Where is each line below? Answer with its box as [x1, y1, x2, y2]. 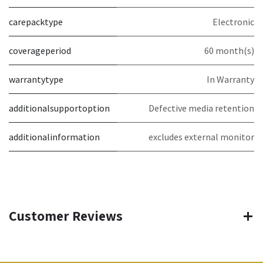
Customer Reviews [9, 207, 123, 225]
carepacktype [9, 16, 63, 28]
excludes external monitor [149, 131, 254, 143]
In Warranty [207, 73, 254, 86]
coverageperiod [9, 45, 71, 57]
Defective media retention [149, 102, 254, 114]
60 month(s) [204, 45, 254, 57]
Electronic [213, 16, 254, 28]
